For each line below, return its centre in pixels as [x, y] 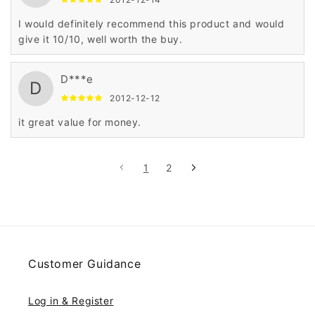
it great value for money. [80, 122]
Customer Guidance [85, 264]
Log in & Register [71, 301]
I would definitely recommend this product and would [152, 24]
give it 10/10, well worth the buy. [101, 39]
